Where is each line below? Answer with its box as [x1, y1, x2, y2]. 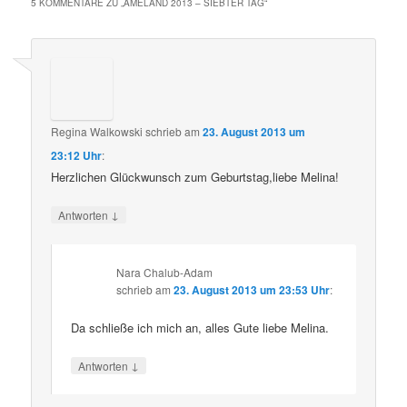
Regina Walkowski [51, 124, 144, 140]
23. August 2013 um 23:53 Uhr [174, 281, 331, 298]
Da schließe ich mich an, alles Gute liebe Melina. [71, 318, 330, 336]
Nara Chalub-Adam [116, 263, 213, 280]
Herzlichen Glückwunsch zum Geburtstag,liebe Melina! [51, 168, 340, 186]
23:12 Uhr [51, 147, 103, 164]
